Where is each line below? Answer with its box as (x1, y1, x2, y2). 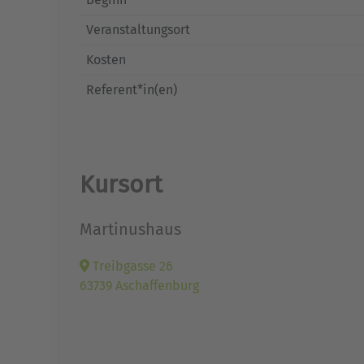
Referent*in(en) (86, 82, 177, 97)
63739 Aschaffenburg (80, 278, 199, 293)
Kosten (86, 52, 126, 67)
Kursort (80, 170, 162, 199)
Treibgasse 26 (89, 258, 173, 274)
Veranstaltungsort (86, 22, 190, 37)
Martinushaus (80, 219, 181, 239)
